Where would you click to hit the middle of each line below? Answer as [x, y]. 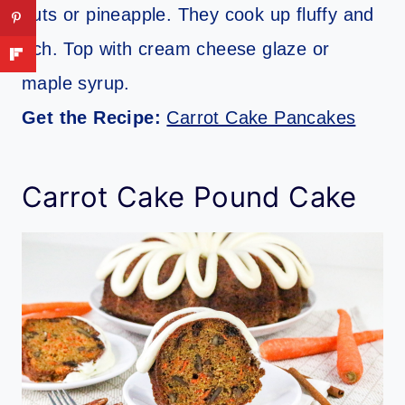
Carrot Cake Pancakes [261, 117]
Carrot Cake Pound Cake [189, 197]
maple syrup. [76, 83]
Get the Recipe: [94, 117]
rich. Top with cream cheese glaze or [176, 48]
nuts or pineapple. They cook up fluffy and [198, 14]
